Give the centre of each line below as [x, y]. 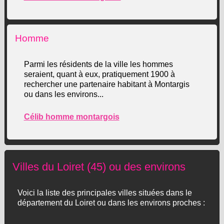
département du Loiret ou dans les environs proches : [111, 203]
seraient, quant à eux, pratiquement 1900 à [99, 74]
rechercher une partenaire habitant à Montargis [106, 84]
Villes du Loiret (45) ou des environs [99, 167]
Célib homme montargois [71, 117]
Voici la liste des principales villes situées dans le [104, 193]
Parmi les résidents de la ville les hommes [98, 64]
